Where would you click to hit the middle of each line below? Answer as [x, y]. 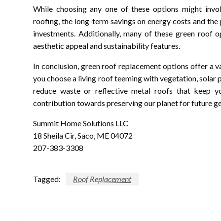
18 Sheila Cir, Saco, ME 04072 [83, 135]
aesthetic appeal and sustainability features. [107, 45]
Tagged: [47, 179]
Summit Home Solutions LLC [81, 123]
